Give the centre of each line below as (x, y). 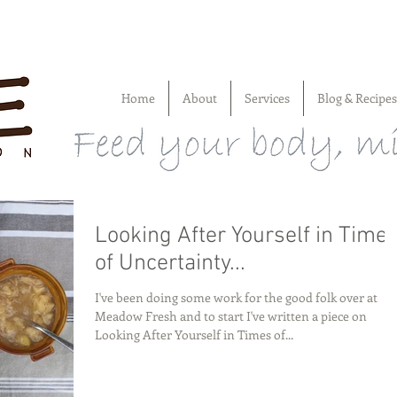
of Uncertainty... (170, 264)
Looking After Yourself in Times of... (194, 335)
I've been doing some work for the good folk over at (236, 297)
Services (267, 98)
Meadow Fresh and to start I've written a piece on (231, 316)
